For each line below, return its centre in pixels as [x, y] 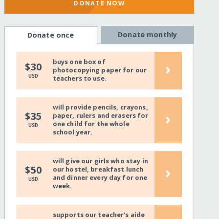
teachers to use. [79, 78]
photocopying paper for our [100, 70]
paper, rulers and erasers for [100, 116]
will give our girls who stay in [100, 161]
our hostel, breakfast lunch [98, 169]
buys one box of [79, 62]
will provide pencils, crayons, [100, 107]
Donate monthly [148, 35]
